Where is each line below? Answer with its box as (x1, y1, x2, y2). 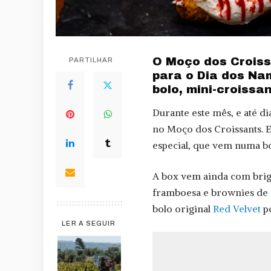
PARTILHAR (68, 56, 114, 64)
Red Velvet (213, 203, 261, 215)
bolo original (152, 203, 213, 215)
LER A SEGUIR (62, 219, 116, 227)
